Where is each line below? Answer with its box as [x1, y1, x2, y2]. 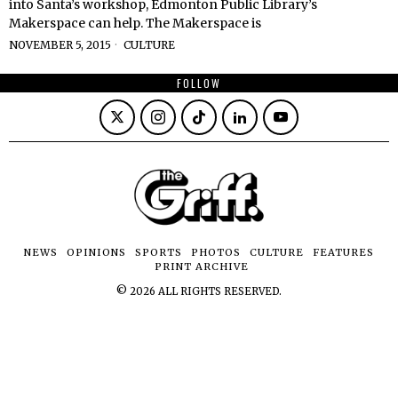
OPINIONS [67, 246, 126, 259]
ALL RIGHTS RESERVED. [155, 285, 282, 298]
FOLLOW [177, 76, 221, 92]
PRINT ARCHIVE [155, 260, 249, 274]
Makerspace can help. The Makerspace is [9, 15, 261, 32]
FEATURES [313, 246, 374, 259]
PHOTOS [191, 246, 241, 259]
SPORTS [135, 246, 182, 259]
